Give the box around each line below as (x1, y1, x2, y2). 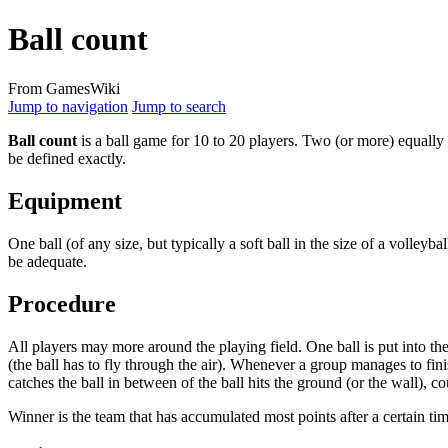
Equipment (8, 187, 122, 214)
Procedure (8, 290, 116, 317)
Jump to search (132, 97, 226, 115)
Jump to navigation (8, 97, 128, 115)
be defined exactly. (8, 149, 126, 167)
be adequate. (8, 252, 87, 270)
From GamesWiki (8, 79, 120, 97)
